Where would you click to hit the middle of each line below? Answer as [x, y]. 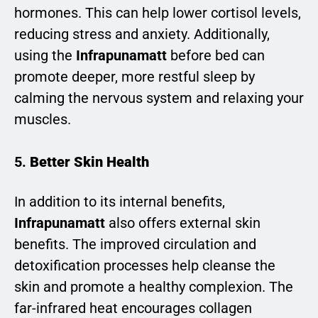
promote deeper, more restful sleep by [135, 76]
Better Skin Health [89, 161]
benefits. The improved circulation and [135, 245]
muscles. [43, 119]
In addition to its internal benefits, [120, 202]
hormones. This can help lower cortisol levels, [158, 12]
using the [45, 55]
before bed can [216, 55]
